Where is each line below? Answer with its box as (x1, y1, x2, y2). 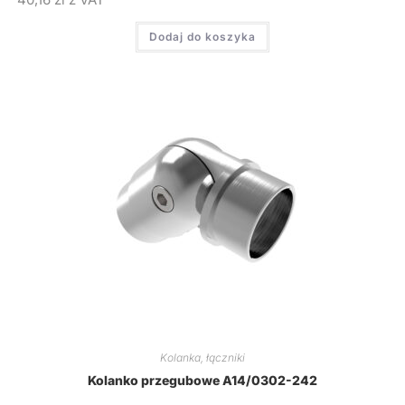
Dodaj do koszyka (149, 29, 256, 43)
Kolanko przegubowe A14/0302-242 (88, 372, 317, 389)
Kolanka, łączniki (160, 351, 245, 365)
